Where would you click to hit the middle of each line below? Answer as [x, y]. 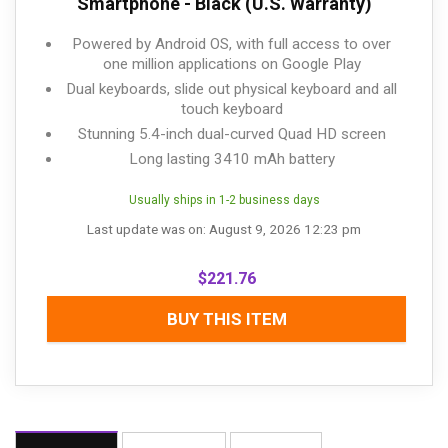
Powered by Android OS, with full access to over [231, 44]
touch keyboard [231, 109]
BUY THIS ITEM [226, 319]
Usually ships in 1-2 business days [224, 200]
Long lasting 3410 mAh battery [231, 159]
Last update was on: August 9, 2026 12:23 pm [224, 229]
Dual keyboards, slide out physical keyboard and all [231, 89]
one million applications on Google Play [231, 64]
